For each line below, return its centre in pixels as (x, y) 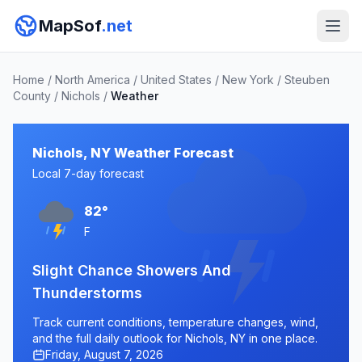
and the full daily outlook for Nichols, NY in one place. (175, 338)
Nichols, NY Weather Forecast (133, 153)
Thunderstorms (87, 293)
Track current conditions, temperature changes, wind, (175, 322)
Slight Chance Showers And (132, 270)
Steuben (307, 80)
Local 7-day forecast (88, 173)
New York (248, 80)
